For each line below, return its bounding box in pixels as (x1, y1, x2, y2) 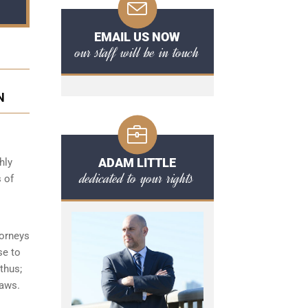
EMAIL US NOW (94, 30, 180, 44)
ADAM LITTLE (98, 155, 176, 170)
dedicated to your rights (80, 168, 194, 188)
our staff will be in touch (75, 42, 199, 63)
